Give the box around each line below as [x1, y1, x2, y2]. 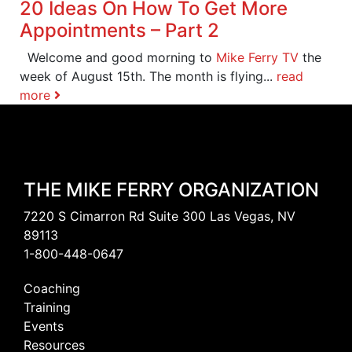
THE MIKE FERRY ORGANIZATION [24, 178, 319, 201]
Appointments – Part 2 [20, 18, 219, 42]
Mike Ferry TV [216, 49, 299, 65]
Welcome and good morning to [20, 49, 216, 65]
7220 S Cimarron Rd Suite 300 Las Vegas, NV [24, 207, 295, 224]
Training [24, 299, 71, 315]
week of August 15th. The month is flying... [20, 68, 277, 84]
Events [24, 317, 64, 334]
